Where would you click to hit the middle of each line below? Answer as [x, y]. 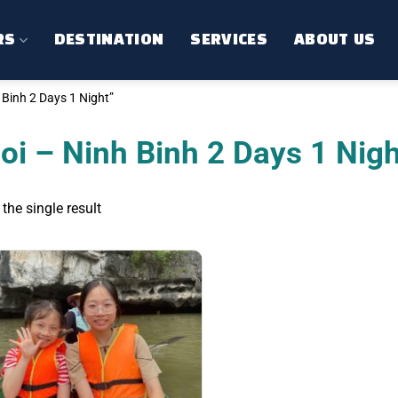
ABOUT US [334, 40]
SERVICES [229, 40]
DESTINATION [109, 40]
